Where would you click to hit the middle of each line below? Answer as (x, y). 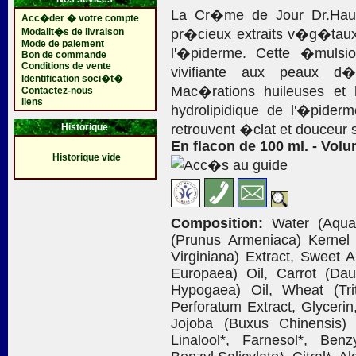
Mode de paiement (62, 44)
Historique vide (87, 157)
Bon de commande (64, 55)
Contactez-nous (57, 91)
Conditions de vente (66, 66)
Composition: (217, 223)
